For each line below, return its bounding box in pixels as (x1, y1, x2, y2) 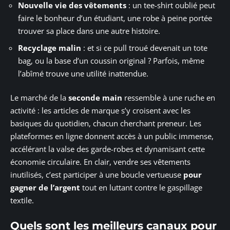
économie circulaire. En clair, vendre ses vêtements (10, 157, 190, 167)
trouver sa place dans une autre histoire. (18, 26, 160, 36)
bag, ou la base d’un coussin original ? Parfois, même (18, 55, 204, 66)
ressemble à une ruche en (122, 92, 215, 103)
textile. (10, 195, 34, 205)
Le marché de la (10, 92, 68, 103)
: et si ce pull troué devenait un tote (81, 42, 207, 53)
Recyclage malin (18, 42, 81, 53)
